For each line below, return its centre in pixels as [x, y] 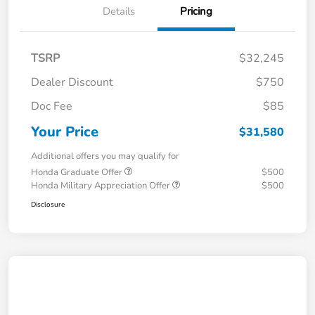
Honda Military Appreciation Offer [102, 185]
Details [119, 11]
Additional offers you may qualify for [105, 156]
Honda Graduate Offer [78, 172]
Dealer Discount [72, 82]
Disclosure [48, 204]
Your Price [65, 131]
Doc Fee [52, 106]
